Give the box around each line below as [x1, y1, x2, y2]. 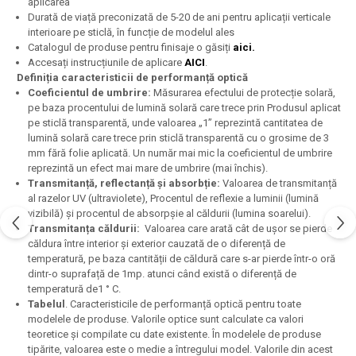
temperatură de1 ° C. [28, 282, 121, 295]
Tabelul [28, 297, 65, 310]
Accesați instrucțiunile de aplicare [28, 56, 184, 68]
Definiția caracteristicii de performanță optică [17, 71, 248, 83]
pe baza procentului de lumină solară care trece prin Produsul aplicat [28, 101, 341, 114]
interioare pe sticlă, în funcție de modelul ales [28, 25, 234, 38]
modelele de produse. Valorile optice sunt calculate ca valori [28, 312, 304, 325]
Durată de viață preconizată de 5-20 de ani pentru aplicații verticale [28, 10, 331, 23]
